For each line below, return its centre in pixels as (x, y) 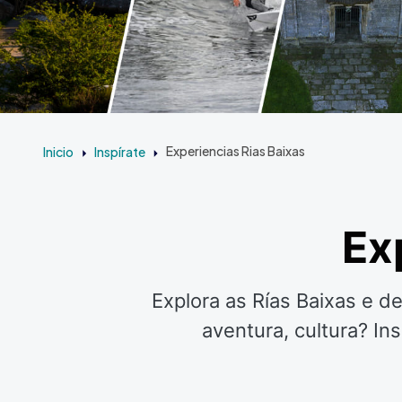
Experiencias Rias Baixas (236, 152)
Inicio (58, 152)
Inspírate (119, 152)
